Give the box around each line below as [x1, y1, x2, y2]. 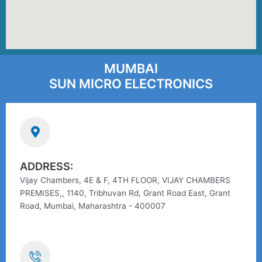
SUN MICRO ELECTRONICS [49, 76, 213, 91]
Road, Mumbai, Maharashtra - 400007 [20, 201, 166, 211]
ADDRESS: [20, 160, 73, 173]
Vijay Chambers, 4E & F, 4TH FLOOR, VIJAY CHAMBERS [20, 175, 230, 185]
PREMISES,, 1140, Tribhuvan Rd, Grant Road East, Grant [20, 188, 230, 198]
